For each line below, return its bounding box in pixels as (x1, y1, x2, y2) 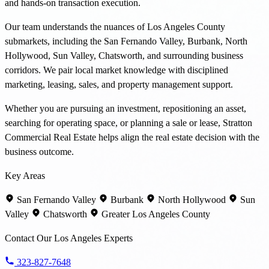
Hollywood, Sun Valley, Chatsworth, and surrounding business (5, 50, 243, 61)
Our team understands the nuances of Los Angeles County (5, 21, 225, 32)
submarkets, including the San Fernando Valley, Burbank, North (5, 35, 247, 46)
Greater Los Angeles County (99, 208, 210, 219)
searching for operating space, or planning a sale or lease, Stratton (5, 117, 252, 128)
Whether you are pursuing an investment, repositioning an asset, (5, 103, 246, 113)
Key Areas (5, 170, 45, 181)
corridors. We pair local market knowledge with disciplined (5, 64, 228, 75)
